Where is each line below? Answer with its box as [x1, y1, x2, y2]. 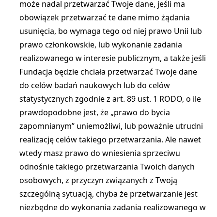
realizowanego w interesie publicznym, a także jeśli [19, 53, 206, 63]
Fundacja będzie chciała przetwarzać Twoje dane [19, 66, 197, 77]
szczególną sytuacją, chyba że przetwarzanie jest [19, 188, 198, 199]
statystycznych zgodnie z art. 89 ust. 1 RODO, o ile [19, 93, 201, 104]
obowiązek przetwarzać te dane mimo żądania [19, 12, 190, 23]
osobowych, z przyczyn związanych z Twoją [19, 175, 177, 186]
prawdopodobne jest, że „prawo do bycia [19, 107, 170, 118]
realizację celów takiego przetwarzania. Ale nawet [19, 134, 201, 145]
